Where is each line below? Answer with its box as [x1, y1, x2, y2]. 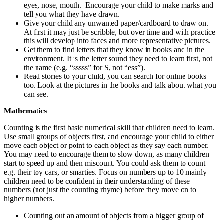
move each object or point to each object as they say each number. [4, 141, 209, 150]
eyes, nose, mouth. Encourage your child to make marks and [24, 1, 213, 10]
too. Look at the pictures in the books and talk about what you [24, 81, 216, 90]
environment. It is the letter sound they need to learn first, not [24, 54, 212, 63]
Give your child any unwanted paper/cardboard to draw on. [24, 19, 208, 28]
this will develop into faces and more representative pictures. [24, 37, 211, 45]
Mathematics [4, 107, 47, 115]
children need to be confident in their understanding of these [4, 177, 190, 185]
